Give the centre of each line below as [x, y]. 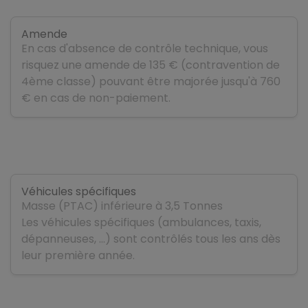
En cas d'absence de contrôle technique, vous [145, 48]
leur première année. [78, 256]
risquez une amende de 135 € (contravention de [151, 65]
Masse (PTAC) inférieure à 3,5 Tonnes [122, 206]
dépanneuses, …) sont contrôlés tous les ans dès [151, 239]
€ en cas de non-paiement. [96, 98]
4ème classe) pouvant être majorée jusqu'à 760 [151, 81]
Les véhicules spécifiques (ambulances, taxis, [141, 223]
